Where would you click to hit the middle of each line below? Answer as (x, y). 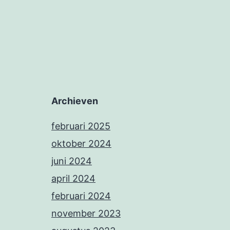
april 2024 (73, 179)
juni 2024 (72, 161)
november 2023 (86, 214)
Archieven (75, 101)
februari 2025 (81, 126)
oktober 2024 (81, 144)
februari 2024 (81, 196)
